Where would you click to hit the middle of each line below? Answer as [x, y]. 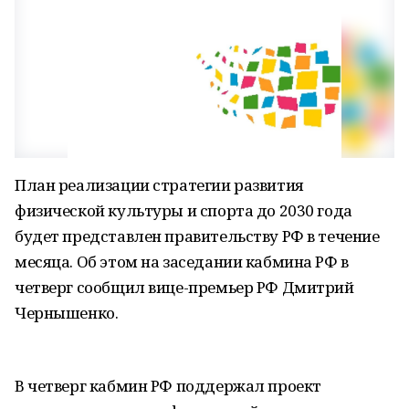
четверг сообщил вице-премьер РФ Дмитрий [184, 287]
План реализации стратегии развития [159, 185]
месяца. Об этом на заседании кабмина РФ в [182, 262]
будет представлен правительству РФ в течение [197, 236]
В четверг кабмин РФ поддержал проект [168, 386]
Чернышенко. [67, 313]
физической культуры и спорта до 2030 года [184, 210]
